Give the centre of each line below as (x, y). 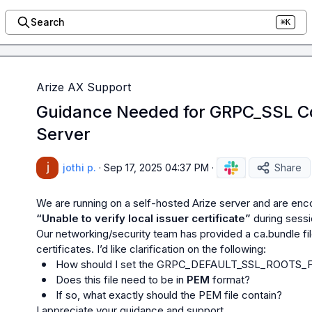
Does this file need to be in (121, 280)
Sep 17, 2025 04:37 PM (156, 167)
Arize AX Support (84, 87)
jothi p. (79, 167)
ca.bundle (277, 234)
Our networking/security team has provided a (145, 234)
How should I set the (106, 264)
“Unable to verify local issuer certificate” (143, 218)
